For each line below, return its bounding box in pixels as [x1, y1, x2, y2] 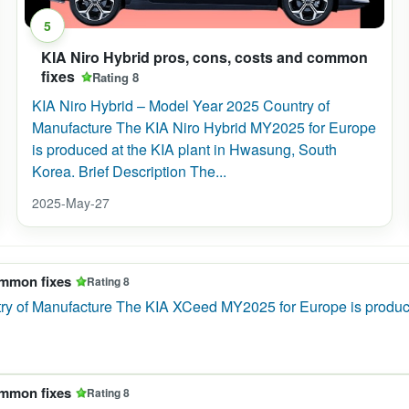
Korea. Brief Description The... [32, 161, 226, 182]
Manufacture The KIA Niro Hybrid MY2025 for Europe [32, 117, 376, 138]
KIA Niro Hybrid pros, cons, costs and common [41, 47, 368, 68]
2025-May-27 [32, 194, 110, 212]
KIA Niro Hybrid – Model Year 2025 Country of [32, 95, 330, 116]
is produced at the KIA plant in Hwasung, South [32, 139, 337, 160]
